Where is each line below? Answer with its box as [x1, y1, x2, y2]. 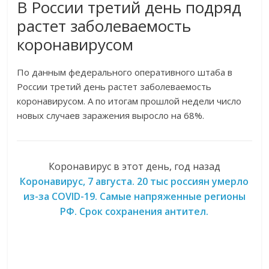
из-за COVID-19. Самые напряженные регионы [23, 190, 246, 204]
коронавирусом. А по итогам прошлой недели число [17, 95, 242, 107]
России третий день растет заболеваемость [17, 80, 212, 93]
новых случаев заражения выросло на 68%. [17, 109, 205, 122]
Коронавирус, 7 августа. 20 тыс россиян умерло [20, 175, 249, 189]
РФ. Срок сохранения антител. [60, 205, 209, 219]
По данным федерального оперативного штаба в [17, 66, 233, 79]
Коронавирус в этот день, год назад [48, 160, 220, 174]
